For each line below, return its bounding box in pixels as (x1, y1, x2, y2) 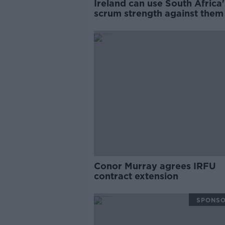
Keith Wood (93, 18, 147, 29)
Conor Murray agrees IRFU (93, 161, 216, 171)
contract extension (93, 171, 178, 181)
